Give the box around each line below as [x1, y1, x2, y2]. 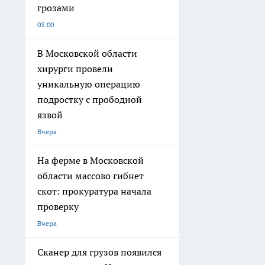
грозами [37, 2, 75, 14]
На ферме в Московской [37, 154, 144, 167]
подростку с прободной [37, 93, 142, 106]
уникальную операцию [37, 78, 140, 91]
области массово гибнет [37, 170, 144, 182]
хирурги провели [37, 63, 113, 75]
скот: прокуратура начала [37, 185, 151, 198]
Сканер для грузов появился [37, 246, 161, 258]
